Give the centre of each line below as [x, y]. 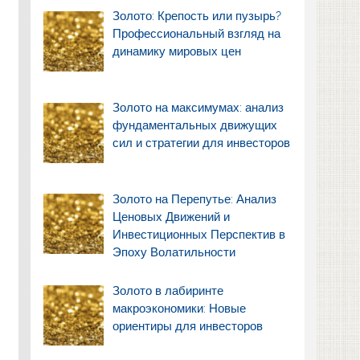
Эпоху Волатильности [174, 252]
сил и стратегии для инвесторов [202, 143]
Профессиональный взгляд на [197, 34]
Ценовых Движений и [172, 217]
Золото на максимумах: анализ [198, 108]
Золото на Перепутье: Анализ [195, 199]
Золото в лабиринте [168, 290]
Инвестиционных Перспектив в [199, 234]
